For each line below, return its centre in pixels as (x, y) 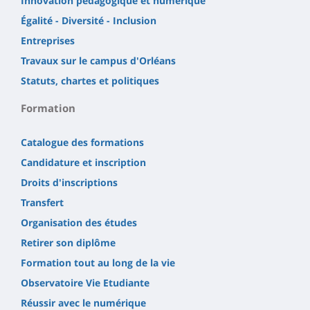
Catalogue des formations (82, 143)
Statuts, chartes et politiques (90, 81)
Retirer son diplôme (68, 243)
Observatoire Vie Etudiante (85, 283)
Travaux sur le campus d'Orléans (98, 61)
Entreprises (48, 41)
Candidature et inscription (83, 163)
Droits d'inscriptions (69, 183)
